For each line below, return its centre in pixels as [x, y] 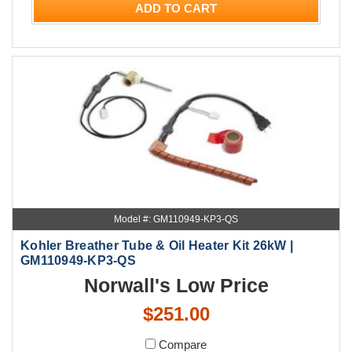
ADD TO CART [176, 9]
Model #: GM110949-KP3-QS [176, 220]
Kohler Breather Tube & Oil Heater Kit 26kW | [157, 246]
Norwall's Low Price [176, 286]
